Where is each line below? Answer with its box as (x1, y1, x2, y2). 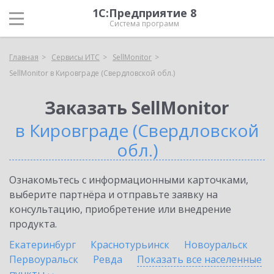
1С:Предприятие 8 (92, 6, 196, 20)
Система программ (109, 18, 179, 29)
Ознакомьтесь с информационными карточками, (9, 173, 248, 187)
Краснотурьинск (91, 238, 169, 251)
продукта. (9, 217, 57, 231)
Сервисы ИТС (51, 52, 100, 62)
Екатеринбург (9, 238, 76, 251)
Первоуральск (9, 253, 78, 266)
